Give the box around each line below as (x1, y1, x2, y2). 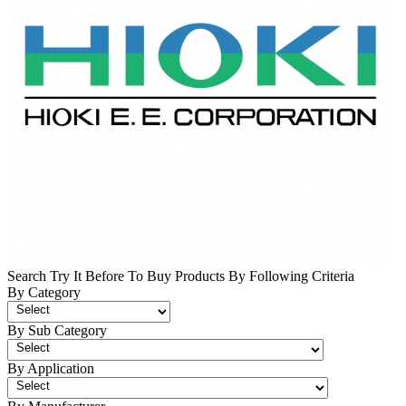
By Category (7, 284, 81, 300)
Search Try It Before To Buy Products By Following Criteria (7, 267, 354, 284)
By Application (7, 360, 94, 376)
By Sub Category (7, 322, 107, 338)
